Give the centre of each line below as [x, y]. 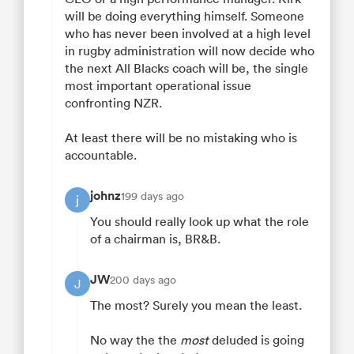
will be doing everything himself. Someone [185, 16]
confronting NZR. [113, 103]
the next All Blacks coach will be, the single [186, 68]
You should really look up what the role [200, 222]
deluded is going [258, 340]
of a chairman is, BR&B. [155, 239]
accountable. [101, 155]
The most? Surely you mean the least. [196, 305]
